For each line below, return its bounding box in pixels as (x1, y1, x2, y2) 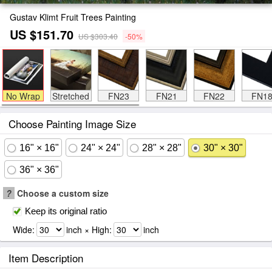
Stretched (52, 90, 89, 102)
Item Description (8, 250, 83, 265)
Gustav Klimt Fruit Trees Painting (10, 11, 136, 23)
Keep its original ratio (25, 206, 107, 216)
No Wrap (5, 90, 40, 102)
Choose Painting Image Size (8, 116, 136, 131)
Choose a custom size (15, 187, 109, 199)
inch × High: (66, 223, 112, 236)
